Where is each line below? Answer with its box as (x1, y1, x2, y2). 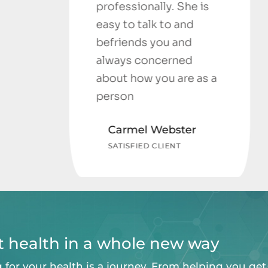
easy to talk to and (3, 18, 101, 32)
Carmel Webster (15, 123, 103, 137)
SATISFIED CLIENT (15, 141, 89, 151)
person (3, 90, 41, 103)
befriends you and (3, 36, 99, 50)
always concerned (3, 54, 100, 68)
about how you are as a (3, 72, 124, 86)
